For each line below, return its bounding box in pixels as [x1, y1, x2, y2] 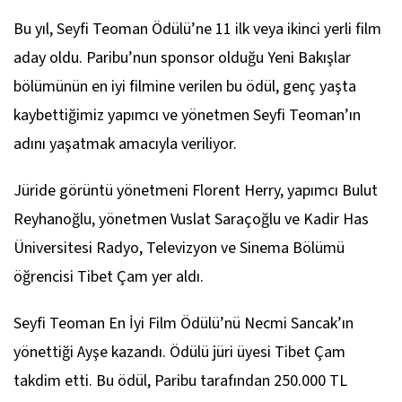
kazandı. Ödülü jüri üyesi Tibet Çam [108, 340, 345, 363]
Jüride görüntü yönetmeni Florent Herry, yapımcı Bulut [13, 179, 378, 202]
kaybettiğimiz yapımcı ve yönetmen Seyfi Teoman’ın [13, 103, 361, 127]
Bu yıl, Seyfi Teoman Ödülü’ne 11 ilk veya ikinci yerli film [13, 17, 381, 40]
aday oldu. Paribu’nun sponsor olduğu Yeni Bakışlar [13, 46, 351, 69]
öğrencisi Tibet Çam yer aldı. [13, 265, 204, 288]
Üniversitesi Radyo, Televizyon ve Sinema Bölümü [13, 236, 345, 259]
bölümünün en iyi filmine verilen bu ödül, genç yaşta [13, 74, 356, 98]
